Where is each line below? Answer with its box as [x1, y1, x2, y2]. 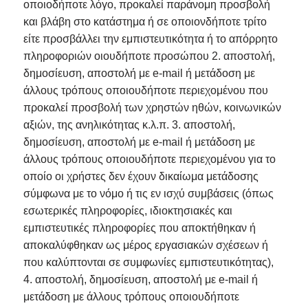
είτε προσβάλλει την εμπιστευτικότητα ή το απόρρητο [23, 33, 278, 45]
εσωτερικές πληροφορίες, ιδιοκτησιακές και [23, 205, 232, 217]
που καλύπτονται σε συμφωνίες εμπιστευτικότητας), [23, 256, 274, 269]
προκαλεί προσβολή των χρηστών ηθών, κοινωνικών [23, 102, 281, 114]
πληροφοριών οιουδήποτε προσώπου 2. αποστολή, [23, 50, 275, 63]
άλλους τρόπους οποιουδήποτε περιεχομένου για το [23, 153, 276, 166]
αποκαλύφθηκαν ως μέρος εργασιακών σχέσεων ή [23, 239, 268, 252]
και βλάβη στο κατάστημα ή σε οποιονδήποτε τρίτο [23, 16, 267, 28]
